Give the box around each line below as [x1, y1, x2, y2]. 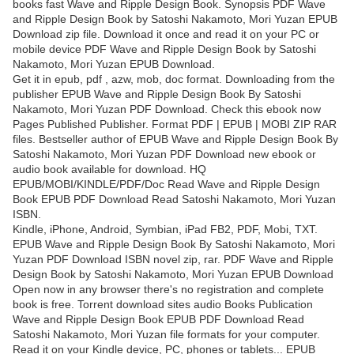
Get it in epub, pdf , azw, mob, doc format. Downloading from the [13, 73, 335, 86]
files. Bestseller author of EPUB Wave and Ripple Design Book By [13, 133, 338, 146]
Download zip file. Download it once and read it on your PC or [13, 28, 319, 41]
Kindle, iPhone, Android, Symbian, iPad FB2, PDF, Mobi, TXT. [13, 223, 318, 236]
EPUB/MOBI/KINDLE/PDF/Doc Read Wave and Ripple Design [13, 178, 320, 191]
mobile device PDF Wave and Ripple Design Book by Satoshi [13, 43, 316, 56]
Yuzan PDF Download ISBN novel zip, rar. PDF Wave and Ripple [13, 253, 333, 266]
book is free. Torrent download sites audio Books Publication [13, 298, 313, 311]
